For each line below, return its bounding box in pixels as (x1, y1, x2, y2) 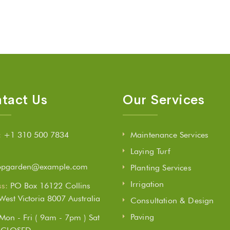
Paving (130, 212, 154, 222)
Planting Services (130, 163, 191, 173)
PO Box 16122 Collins (10, 181, 90, 191)
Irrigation (130, 179, 164, 189)
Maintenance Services (130, 130, 209, 140)
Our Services (123, 92, 204, 108)
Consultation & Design (130, 196, 214, 206)
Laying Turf (130, 146, 170, 157)
